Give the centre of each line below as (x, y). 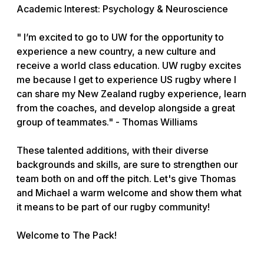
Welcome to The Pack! (67, 235)
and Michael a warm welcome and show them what (129, 193)
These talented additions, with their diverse (113, 151)
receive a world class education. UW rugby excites (129, 66)
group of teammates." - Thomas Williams (107, 122)
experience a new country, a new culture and (116, 52)
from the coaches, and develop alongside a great (126, 108)
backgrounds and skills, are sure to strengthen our (127, 165)
